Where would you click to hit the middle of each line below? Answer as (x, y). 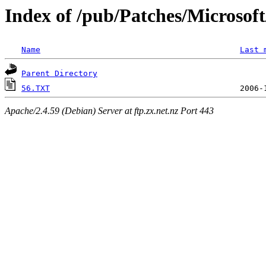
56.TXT (36, 88)
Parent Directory (59, 74)
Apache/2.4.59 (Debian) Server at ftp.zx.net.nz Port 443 (109, 110)
